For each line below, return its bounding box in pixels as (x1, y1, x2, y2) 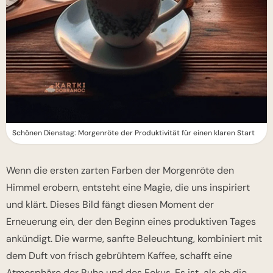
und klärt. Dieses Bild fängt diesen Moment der (6, 197, 214, 211)
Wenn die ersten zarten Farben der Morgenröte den (6, 163, 234, 177)
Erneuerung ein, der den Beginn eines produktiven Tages (6, 214, 256, 228)
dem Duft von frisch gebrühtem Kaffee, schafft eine (6, 249, 232, 262)
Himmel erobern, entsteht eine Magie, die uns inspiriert (6, 180, 250, 194)
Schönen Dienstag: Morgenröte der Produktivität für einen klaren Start (12, 127, 255, 138)
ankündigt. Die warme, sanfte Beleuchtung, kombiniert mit (6, 232, 262, 245)
